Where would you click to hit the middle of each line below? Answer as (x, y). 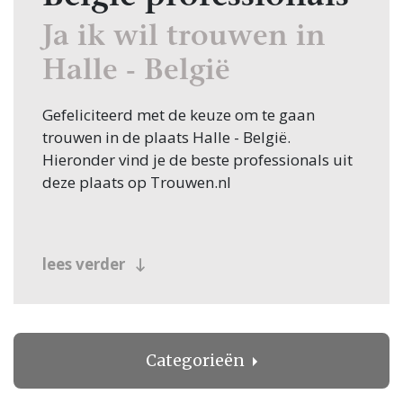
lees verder (85, 264)
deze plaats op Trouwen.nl (137, 183)
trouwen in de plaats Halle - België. (166, 138)
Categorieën (197, 361)
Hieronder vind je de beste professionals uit (197, 160)
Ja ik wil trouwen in (184, 38)
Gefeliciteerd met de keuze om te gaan (179, 115)
